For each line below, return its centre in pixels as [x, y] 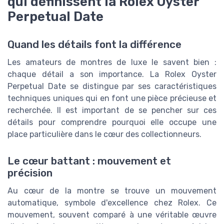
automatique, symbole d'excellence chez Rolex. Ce [112, 202]
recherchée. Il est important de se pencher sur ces [112, 110]
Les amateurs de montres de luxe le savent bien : [112, 62]
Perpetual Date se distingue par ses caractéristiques [112, 86]
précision [30, 173]
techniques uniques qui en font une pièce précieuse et [112, 98]
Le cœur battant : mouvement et [89, 161]
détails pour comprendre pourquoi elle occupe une [112, 122]
